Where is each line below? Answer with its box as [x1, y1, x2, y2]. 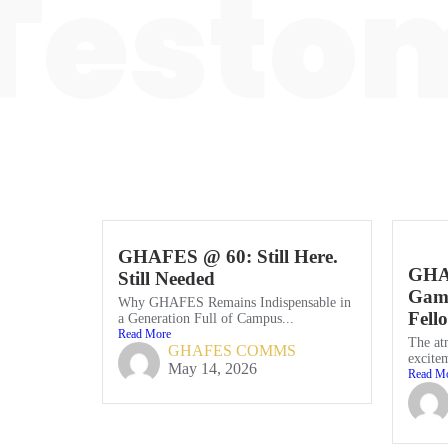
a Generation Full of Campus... [118, 310, 294, 326]
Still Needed [118, 267, 215, 289]
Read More [118, 326, 171, 341]
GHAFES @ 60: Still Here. [118, 245, 338, 267]
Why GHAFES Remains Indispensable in [118, 294, 351, 310]
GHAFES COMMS [168, 341, 296, 359]
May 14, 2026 [168, 359, 257, 377]
